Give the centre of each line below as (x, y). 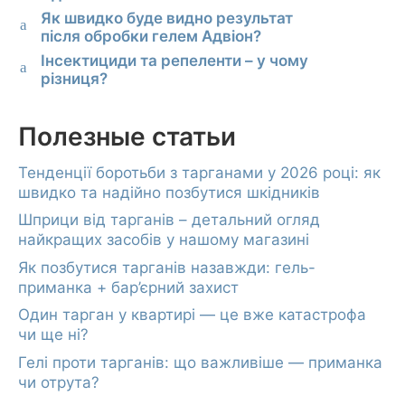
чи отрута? (59, 382)
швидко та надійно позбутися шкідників (169, 192)
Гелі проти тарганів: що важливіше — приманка (200, 362)
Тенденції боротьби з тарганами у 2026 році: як (199, 172)
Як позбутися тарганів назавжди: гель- (167, 267)
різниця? (74, 78)
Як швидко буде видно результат (167, 18)
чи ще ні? (53, 335)
